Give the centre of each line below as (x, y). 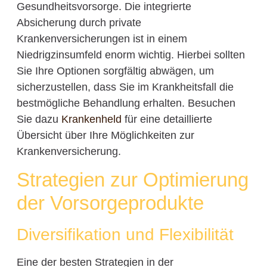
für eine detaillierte (167, 119)
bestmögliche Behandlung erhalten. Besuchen (126, 103)
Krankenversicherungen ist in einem (102, 38)
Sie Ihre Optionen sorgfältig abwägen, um (115, 71)
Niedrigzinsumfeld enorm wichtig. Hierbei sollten (131, 55)
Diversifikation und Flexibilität (125, 235)
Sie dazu (39, 119)
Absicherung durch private (79, 22)
